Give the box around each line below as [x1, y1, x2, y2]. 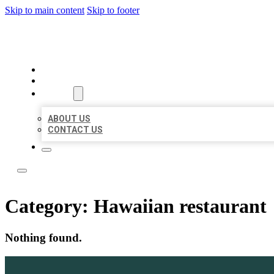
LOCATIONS [42, 75, 95, 86]
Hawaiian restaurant [94, 195, 267, 218]
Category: [5, 195, 94, 218]
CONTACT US [48, 125, 103, 135]
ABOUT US [48, 114, 91, 124]
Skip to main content [5, 5, 84, 15]
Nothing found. [5, 231, 82, 244]
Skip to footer [87, 5, 139, 15]
